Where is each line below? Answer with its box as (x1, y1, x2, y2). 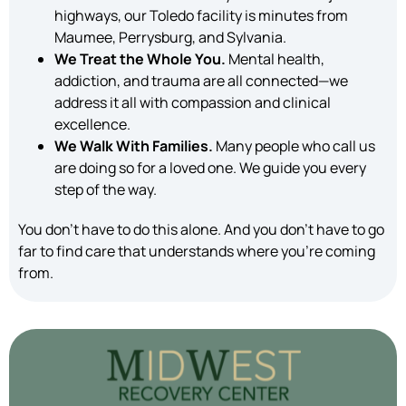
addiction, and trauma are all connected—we (54, 71, 348, 92)
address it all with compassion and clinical (54, 92, 331, 113)
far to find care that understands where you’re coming (18, 241, 375, 262)
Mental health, (226, 49, 324, 70)
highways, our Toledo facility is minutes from (54, 5, 348, 26)
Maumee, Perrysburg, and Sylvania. (54, 27, 286, 48)
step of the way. (54, 179, 157, 200)
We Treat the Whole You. (54, 49, 226, 70)
